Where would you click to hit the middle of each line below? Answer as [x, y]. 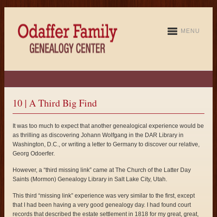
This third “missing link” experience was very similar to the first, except [104, 196]
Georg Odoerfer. [34, 154]
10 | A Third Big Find [55, 103]
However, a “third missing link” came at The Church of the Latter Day [102, 170]
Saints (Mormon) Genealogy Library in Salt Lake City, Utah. [90, 179]
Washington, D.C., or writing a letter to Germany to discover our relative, [106, 145]
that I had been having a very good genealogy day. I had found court [102, 205]
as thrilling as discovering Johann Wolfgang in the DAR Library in [98, 135]
